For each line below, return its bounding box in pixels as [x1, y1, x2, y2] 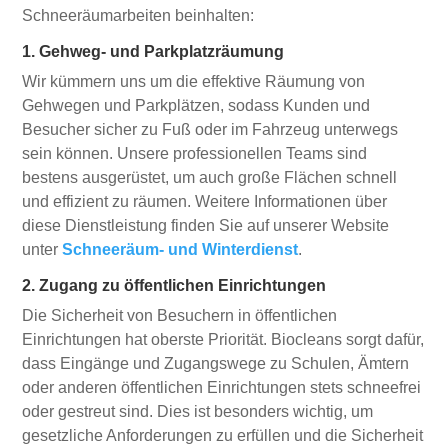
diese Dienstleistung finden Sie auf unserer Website [22, 217, 390, 234]
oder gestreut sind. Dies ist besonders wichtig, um [22, 403, 374, 420]
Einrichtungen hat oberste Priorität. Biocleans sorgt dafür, [22, 331, 425, 348]
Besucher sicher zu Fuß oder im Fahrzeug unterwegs [22, 121, 399, 138]
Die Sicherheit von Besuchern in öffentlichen [22, 307, 338, 324]
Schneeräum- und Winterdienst [62, 241, 299, 258]
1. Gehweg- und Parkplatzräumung [22, 43, 285, 60]
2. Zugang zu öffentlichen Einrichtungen [22, 277, 327, 294]
